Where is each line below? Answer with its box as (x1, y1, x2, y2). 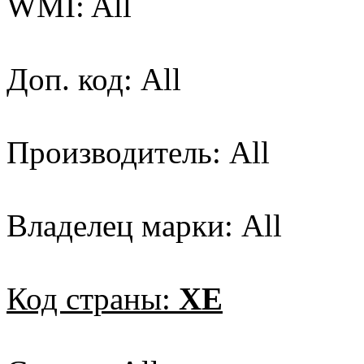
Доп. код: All (6, 62, 181, 97)
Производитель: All (6, 135, 270, 171)
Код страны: (6, 281, 179, 317)
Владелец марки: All (6, 208, 282, 244)
